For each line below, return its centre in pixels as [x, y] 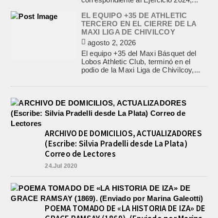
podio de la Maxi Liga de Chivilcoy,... [141, 70]
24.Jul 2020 [61, 166]
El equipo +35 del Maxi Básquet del [139, 53]
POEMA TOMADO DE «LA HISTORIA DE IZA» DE [125, 208]
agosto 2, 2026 [111, 43]
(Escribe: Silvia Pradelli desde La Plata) [116, 144]
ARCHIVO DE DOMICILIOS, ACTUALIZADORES [123, 133]
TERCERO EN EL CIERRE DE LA [139, 24]
